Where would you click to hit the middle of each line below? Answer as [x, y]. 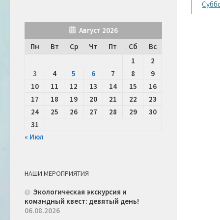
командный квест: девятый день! [82, 201]
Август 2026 [98, 30]
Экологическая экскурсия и [80, 192]
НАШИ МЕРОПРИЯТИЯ [57, 174]
